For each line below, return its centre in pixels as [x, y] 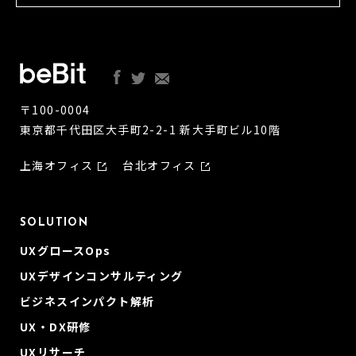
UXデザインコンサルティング [102, 276]
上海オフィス [57, 166]
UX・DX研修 [56, 327]
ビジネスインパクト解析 [87, 302]
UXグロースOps [66, 251]
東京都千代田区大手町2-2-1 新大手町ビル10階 [150, 130]
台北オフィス [159, 166]
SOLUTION [54, 223]
